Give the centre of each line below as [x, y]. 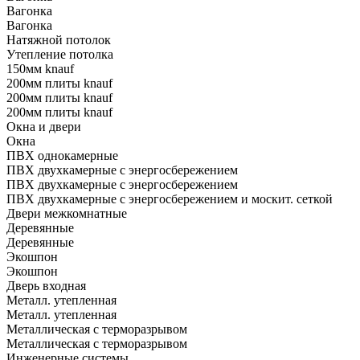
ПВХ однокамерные [62, 155]
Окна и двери [44, 126]
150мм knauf [40, 68]
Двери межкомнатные [67, 213]
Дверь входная [46, 285]
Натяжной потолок [59, 39]
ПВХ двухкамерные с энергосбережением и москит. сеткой [170, 198]
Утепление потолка [60, 54]
